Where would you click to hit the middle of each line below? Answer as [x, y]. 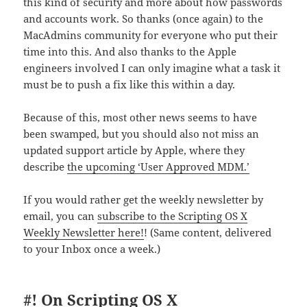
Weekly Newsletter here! [84, 233]
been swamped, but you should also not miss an [142, 134]
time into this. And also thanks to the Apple [130, 52]
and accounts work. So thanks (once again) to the [144, 19]
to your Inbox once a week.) [92, 249]
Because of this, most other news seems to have [140, 118]
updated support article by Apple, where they [134, 150]
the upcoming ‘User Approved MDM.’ [159, 167]
